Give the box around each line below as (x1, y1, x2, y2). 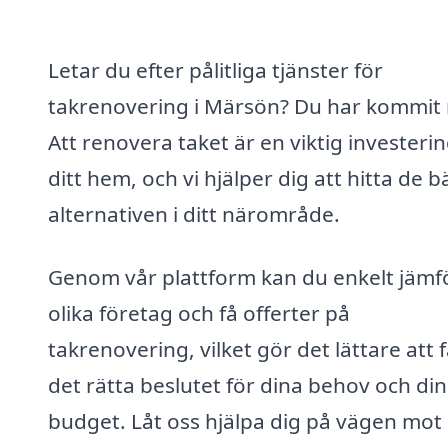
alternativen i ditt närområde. (48, 199, 340, 228)
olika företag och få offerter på (48, 299, 350, 328)
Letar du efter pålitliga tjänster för (48, 55, 383, 84)
